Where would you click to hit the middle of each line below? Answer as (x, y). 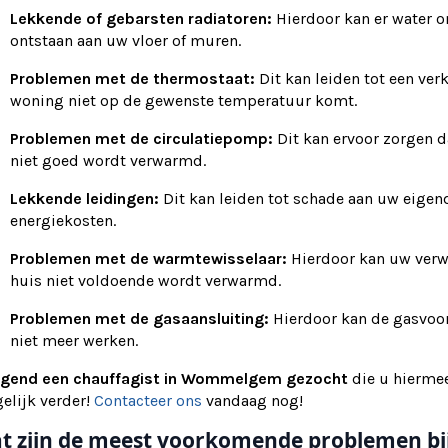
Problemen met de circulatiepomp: (141, 139)
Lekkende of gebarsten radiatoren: (141, 19)
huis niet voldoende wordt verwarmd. (145, 281)
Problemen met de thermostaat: (132, 79)
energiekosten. (63, 221)
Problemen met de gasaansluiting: (139, 319)
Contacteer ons (148, 401)
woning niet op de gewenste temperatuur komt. (183, 101)
